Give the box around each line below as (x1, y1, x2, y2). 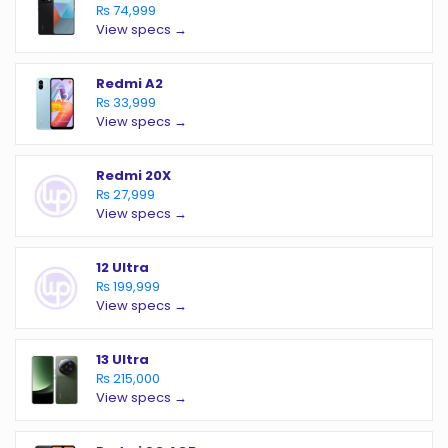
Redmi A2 (96, 74, 163, 94)
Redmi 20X (96, 166, 171, 186)
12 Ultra (96, 258, 149, 278)
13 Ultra (96, 350, 149, 370)
